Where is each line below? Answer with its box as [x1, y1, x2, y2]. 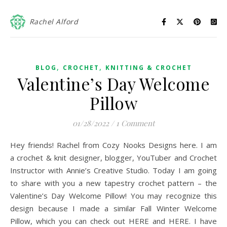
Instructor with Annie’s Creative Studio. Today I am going [10, 165, 217, 175]
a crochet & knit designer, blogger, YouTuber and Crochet [10, 153, 217, 163]
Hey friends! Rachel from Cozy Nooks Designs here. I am [10, 140, 16, 150]
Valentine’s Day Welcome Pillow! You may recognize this [10, 191, 217, 201]
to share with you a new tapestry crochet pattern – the [10, 178, 217, 188]
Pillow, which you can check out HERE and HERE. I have [10, 216, 217, 226]
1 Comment [116, 118, 155, 128]
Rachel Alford [29, 17, 78, 26]
